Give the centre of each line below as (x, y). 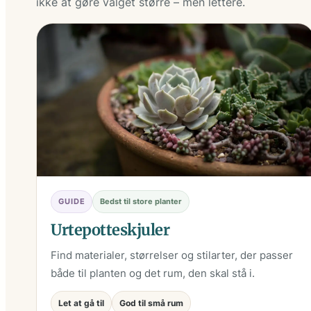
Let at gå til (81, 303)
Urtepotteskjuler (110, 230)
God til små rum (151, 303)
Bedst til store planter (141, 202)
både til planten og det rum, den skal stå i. (153, 274)
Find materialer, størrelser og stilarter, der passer (172, 255)
